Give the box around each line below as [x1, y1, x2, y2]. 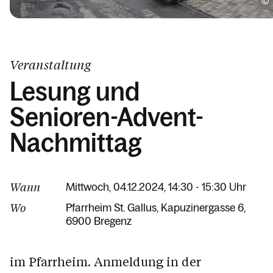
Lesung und [10, 77, 140, 106]
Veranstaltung [10, 57, 91, 73]
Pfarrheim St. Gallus [66, 202, 157, 214]
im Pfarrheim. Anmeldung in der [10, 253, 201, 269]
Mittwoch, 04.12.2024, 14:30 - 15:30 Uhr [66, 181, 246, 193]
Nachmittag [10, 129, 142, 157]
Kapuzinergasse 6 [161, 202, 244, 214]
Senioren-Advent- [10, 103, 204, 132]
